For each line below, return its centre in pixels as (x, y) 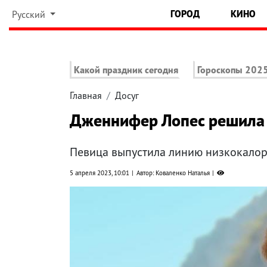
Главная (86, 96)
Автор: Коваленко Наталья (173, 173)
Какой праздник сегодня (126, 70)
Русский (30, 14)
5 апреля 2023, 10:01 (100, 173)
